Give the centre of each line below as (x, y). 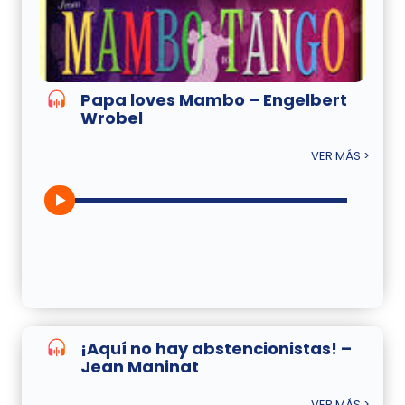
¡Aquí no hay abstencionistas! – (216, 348)
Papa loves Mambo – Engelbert (214, 99)
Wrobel (112, 118)
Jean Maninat (140, 366)
